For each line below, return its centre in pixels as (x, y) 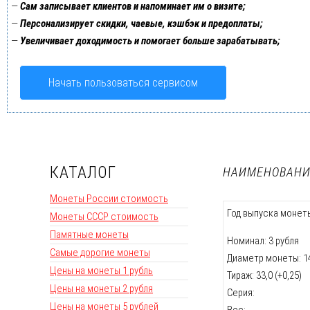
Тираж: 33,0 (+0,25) (264, 275)
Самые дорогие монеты (100, 253)
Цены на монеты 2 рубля (101, 289)
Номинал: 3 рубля (263, 240)
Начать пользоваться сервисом (123, 83)
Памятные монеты (89, 235)
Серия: (241, 292)
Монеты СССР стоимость (104, 217)
